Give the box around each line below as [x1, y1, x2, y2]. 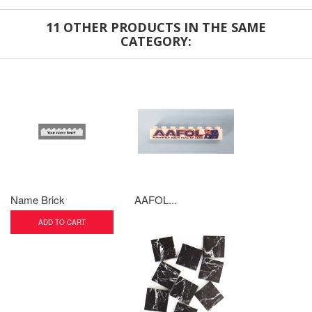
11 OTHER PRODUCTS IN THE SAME [46, 19, 266, 36]
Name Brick [10, 192, 65, 207]
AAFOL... [134, 192, 177, 207]
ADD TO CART [38, 217, 86, 227]
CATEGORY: [120, 33, 192, 49]
